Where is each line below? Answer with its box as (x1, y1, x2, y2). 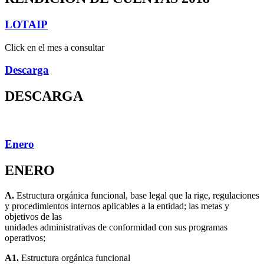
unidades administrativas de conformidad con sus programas (5, 222, 227, 232)
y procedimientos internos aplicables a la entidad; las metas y (5, 200, 229, 211)
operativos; (5, 232, 45, 243)
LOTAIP (5, 18, 48, 31)
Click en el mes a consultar (5, 42, 104, 52)
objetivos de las (5, 211, 62, 222)
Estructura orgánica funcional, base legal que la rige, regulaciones (14, 190, 259, 200)
